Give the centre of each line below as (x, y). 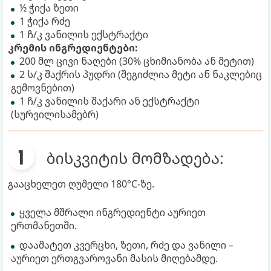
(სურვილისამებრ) (55, 114)
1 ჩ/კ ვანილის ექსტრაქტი (84, 34)
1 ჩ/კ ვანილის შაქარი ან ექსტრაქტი (109, 101)
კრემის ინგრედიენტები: (73, 47)
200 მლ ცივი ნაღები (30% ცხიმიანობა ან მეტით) (137, 61)
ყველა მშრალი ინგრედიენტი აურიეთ (113, 212)
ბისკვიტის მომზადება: (135, 158)
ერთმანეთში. (44, 225)
